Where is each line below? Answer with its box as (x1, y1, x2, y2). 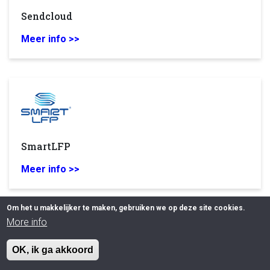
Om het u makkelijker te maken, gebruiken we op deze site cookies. (7, 204, 246, 212)
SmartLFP (21, 140, 71, 152)
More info (7, 216, 48, 228)
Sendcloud (21, 10, 72, 22)
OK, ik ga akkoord (12, 245, 94, 255)
